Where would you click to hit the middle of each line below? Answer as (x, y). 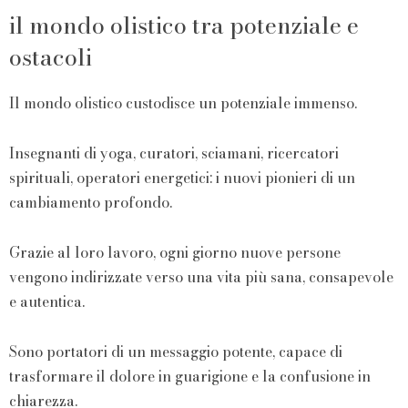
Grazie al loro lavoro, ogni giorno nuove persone (175, 252)
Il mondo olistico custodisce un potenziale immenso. (183, 103)
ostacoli (51, 57)
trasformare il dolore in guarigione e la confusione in (190, 376)
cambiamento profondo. (91, 202)
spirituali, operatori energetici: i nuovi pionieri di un (182, 178)
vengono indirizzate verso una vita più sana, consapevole (201, 277)
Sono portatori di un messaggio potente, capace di (176, 352)
